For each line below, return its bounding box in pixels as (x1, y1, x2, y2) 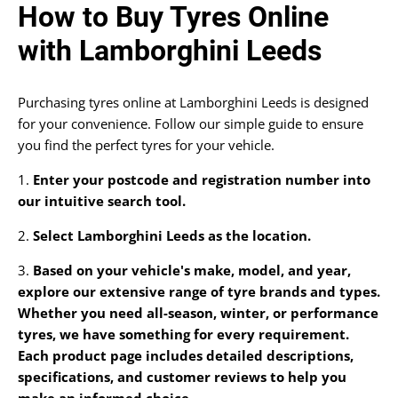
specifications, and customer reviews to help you (18, 367, 346, 386)
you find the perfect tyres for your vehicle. (18, 135, 275, 154)
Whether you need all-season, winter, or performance (18, 303, 378, 322)
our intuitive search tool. (18, 191, 186, 210)
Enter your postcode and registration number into (33, 170, 370, 188)
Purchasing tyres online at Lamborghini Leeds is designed (18, 92, 369, 111)
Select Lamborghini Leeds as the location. (33, 226, 311, 244)
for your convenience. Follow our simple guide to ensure (18, 114, 363, 132)
